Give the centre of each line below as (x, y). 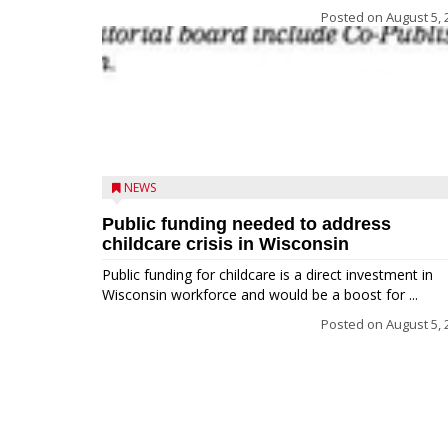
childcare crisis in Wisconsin (225, 244)
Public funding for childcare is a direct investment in (267, 274)
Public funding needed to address (246, 224)
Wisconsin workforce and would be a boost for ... (260, 294)
